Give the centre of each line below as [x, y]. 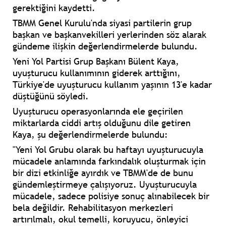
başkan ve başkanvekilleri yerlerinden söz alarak [109, 35]
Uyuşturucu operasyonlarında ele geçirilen [98, 111]
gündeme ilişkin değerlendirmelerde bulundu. [105, 46]
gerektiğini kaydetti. [54, 8]
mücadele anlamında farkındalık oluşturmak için [109, 161]
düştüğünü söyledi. [51, 96]
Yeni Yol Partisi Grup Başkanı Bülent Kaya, [96, 62]
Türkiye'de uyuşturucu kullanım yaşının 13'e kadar [112, 85]
